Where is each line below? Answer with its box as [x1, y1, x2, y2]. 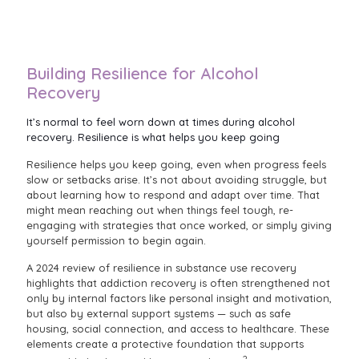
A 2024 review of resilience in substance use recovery [26, 261, 296, 275]
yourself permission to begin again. [26, 234, 206, 248]
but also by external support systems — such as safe [26, 307, 291, 321]
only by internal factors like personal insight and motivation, [26, 292, 332, 305]
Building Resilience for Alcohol [26, 63, 259, 84]
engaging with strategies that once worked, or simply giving [26, 219, 332, 232]
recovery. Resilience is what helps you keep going [26, 131, 280, 144]
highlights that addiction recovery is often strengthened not [26, 276, 330, 290]
